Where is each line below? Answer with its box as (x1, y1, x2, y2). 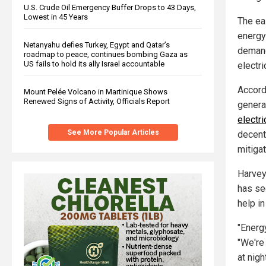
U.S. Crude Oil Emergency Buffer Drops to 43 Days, (24, 2, 196, 12)
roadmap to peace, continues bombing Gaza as (24, 49, 188, 59)
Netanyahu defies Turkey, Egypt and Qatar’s (24, 40, 170, 49)
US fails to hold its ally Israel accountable (24, 59, 164, 68)
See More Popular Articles (66, 128, 159, 137)
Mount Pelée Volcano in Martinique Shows (24, 87, 167, 96)
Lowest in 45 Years (24, 12, 88, 21)
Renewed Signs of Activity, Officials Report (24, 96, 170, 106)
